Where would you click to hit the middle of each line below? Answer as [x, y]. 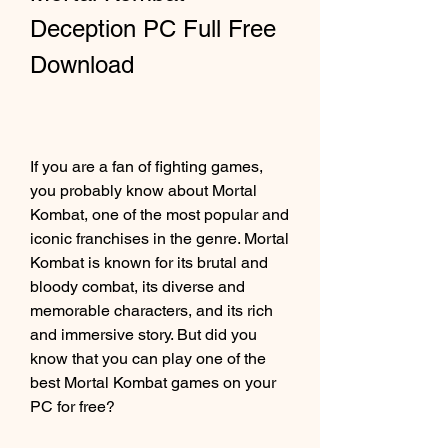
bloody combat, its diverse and [137, 286]
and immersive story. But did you [143, 334]
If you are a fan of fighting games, [146, 166]
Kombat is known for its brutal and [149, 262]
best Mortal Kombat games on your [153, 382]
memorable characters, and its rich [151, 310]
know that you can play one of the [148, 358]
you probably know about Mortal [143, 190]
